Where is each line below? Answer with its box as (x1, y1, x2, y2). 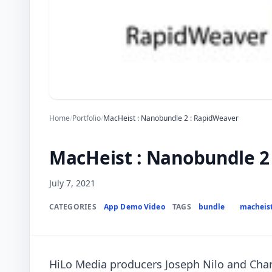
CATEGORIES (49, 202, 97, 212)
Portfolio (72, 112, 101, 123)
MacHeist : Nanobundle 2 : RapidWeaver (103, 112, 239, 123)
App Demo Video (104, 202, 165, 212)
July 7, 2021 (49, 177, 95, 189)
